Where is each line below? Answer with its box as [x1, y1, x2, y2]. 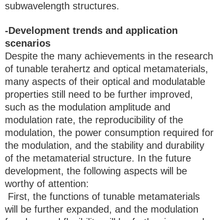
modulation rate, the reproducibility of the [5, 114, 183, 126]
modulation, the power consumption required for [5, 127, 214, 138]
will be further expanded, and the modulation [5, 204, 198, 215]
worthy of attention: [5, 178, 89, 190]
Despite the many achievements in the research [5, 51, 213, 62]
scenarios [5, 38, 51, 49]
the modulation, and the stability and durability [5, 140, 204, 151]
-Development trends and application [5, 25, 178, 36]
